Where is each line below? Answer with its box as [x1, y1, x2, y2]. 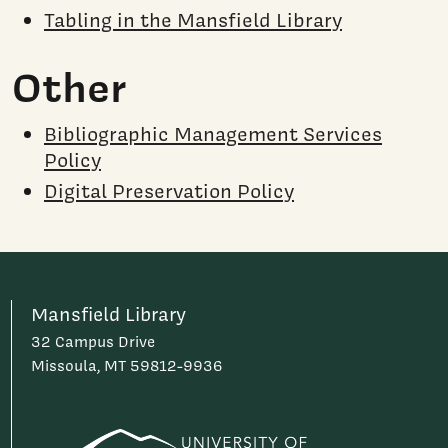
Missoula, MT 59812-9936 [31, 356, 224, 377]
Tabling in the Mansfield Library [44, 6, 342, 33]
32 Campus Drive [31, 332, 156, 353]
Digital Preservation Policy [44, 178, 294, 205]
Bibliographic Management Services [44, 121, 382, 148]
